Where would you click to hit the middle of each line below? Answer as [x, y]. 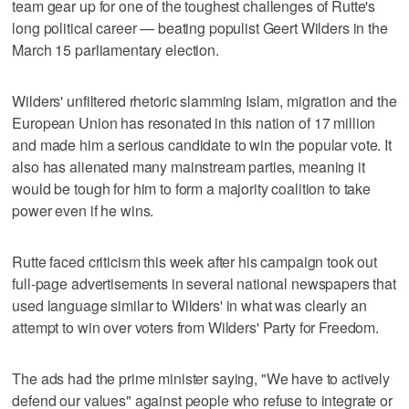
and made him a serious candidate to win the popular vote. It [202, 144]
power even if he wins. [83, 210]
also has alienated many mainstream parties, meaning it [189, 166]
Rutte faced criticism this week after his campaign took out [195, 261]
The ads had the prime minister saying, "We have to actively [201, 378]
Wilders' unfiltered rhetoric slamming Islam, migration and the [204, 100]
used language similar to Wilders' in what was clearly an [189, 305]
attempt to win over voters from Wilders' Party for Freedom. [196, 327]
